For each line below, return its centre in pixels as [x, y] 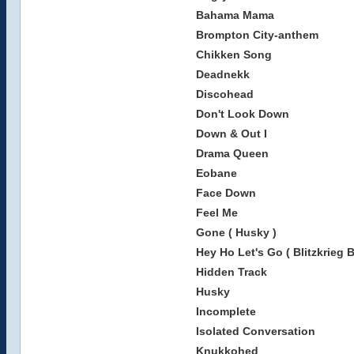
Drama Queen [232, 153]
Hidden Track [231, 272]
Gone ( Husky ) [236, 232]
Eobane [216, 173]
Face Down [226, 193]
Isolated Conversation [255, 331]
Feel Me [217, 213]
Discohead [224, 94]
